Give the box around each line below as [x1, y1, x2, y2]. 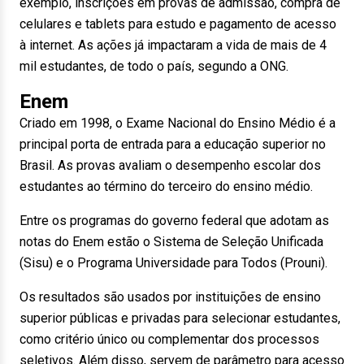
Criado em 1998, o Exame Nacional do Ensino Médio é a [19, 115, 336, 131]
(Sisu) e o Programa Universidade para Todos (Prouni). [19, 255, 327, 271]
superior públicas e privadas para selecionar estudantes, [19, 310, 340, 326]
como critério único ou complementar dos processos [19, 331, 319, 347]
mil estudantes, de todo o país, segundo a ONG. [19, 58, 288, 74]
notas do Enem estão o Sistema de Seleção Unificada [19, 234, 323, 249]
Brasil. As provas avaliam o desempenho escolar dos [19, 158, 321, 173]
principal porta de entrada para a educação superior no [19, 136, 326, 152]
